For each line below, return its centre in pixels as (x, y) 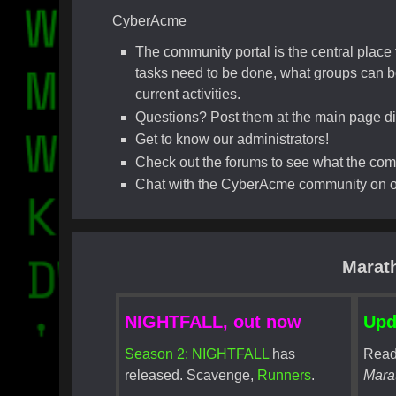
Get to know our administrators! (232, 140)
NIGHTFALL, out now (213, 321)
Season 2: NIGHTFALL (197, 354)
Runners (285, 375)
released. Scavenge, (191, 375)
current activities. (187, 95)
